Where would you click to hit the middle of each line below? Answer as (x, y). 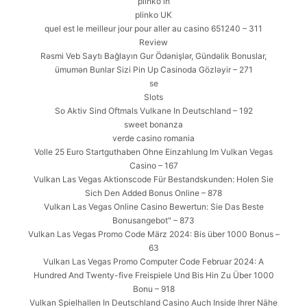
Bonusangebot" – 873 (153, 221)
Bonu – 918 (153, 289)
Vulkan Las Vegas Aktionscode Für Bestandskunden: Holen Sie (153, 180)
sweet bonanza (153, 125)
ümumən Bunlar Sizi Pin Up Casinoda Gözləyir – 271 (153, 70)
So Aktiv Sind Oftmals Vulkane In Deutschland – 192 (153, 111)
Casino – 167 (153, 166)
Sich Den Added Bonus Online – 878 (153, 193)
